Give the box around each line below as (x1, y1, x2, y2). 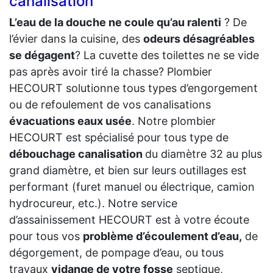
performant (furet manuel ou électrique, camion (9, 180, 255, 193)
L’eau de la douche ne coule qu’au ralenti (9, 15, 221, 29)
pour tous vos (9, 229, 83, 243)
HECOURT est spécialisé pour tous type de (9, 130, 229, 144)
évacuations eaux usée (9, 114, 132, 127)
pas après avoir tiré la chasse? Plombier (9, 65, 212, 78)
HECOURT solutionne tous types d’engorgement (9, 81, 258, 94)
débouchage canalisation (9, 147, 145, 160)
